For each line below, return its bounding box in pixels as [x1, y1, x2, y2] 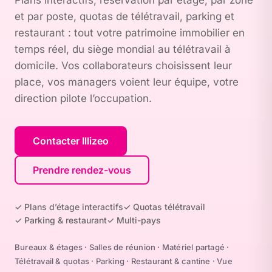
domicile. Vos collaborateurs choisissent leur [15, 59, 232, 72]
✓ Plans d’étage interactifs [15, 202, 123, 212]
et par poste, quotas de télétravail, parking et [15, 10, 234, 22]
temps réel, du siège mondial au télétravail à [15, 43, 231, 55]
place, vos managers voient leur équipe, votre [15, 76, 239, 88]
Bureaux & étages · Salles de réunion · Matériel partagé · [15, 242, 229, 252]
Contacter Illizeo [33, 135, 109, 147]
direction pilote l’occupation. [15, 92, 152, 104]
